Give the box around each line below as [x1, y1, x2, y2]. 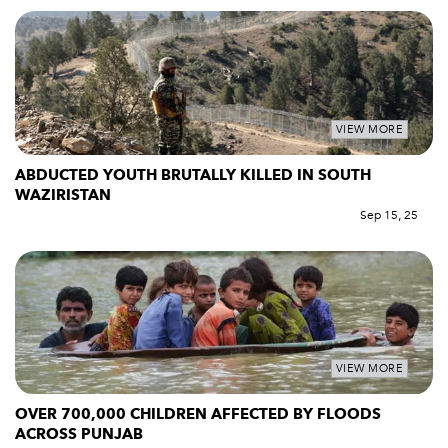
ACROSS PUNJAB [15, 424, 147, 445]
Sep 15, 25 [360, 206, 418, 223]
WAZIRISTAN [15, 184, 123, 205]
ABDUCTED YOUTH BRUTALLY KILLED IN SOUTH [15, 164, 371, 185]
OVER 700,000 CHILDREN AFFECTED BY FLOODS [15, 404, 381, 425]
